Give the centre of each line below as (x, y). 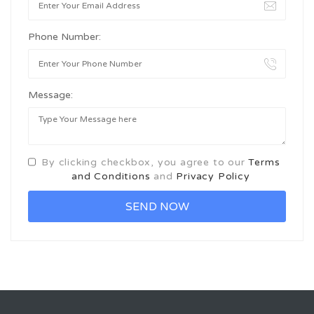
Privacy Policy (213, 176)
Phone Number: (64, 37)
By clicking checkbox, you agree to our (145, 162)
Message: (50, 95)
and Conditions (111, 176)
